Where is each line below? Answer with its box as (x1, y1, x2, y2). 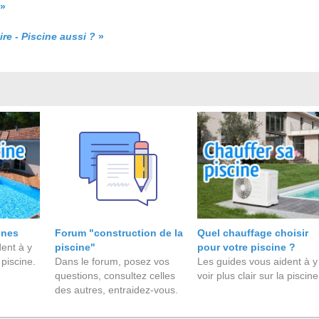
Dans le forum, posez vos (54, 256, 169, 267)
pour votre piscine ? (197, 241, 296, 253)
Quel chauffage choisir (197, 227, 309, 239)
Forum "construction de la (54, 227, 183, 239)
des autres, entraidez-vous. (54, 284, 178, 296)
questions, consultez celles (54, 270, 175, 281)
